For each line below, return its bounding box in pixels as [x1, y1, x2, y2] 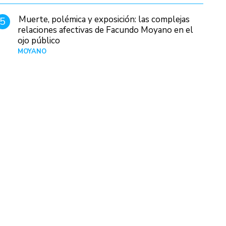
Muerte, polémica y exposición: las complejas [19, 14, 190, 26]
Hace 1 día [172, 47, 203, 56]
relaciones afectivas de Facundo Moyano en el [18, 24, 194, 36]
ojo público [18, 35, 61, 47]
